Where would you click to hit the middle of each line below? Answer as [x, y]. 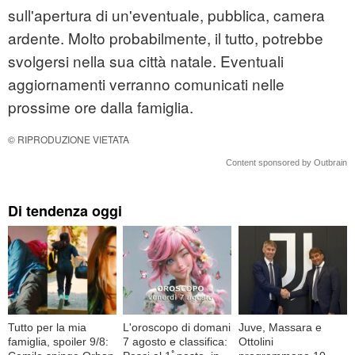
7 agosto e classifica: [176, 341]
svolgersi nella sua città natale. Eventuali [146, 61]
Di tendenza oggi [65, 211]
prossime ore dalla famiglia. [101, 107]
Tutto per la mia [47, 327]
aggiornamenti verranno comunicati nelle [146, 84]
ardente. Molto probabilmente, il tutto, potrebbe [166, 38]
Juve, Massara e [280, 327]
